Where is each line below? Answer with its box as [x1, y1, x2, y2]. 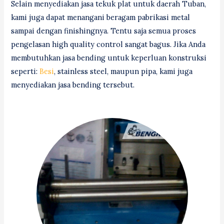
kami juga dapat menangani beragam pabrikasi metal [11, 12, 190, 22]
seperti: [11, 66, 40, 76]
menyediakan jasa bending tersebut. [11, 80, 135, 90]
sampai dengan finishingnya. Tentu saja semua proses [11, 26, 196, 36]
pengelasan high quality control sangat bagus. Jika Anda [11, 39, 206, 49]
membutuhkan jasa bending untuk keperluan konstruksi [11, 53, 207, 63]
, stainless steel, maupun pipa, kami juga [54, 66, 193, 76]
